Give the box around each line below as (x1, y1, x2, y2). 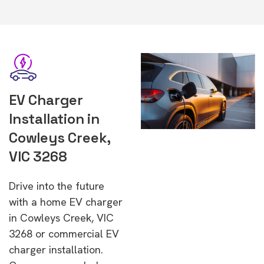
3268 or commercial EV (9, 227, 119, 240)
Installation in (9, 110, 100, 128)
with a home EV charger (9, 195, 123, 209)
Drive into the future (9, 179, 104, 193)
